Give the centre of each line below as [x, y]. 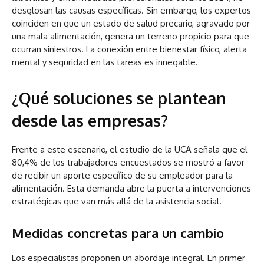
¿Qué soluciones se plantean [119, 98]
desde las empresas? [90, 121]
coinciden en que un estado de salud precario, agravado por [131, 24]
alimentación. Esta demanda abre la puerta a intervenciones [131, 189]
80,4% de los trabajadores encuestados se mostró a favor [128, 163]
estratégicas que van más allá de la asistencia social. [117, 202]
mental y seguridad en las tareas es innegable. [105, 62]
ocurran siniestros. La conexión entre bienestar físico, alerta [129, 49]
